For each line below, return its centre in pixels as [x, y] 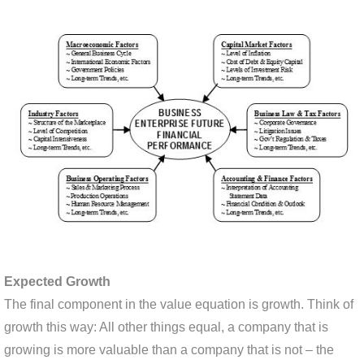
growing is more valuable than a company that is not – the [169, 350]
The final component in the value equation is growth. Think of [179, 305]
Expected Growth [57, 282]
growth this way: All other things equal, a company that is [166, 327]
